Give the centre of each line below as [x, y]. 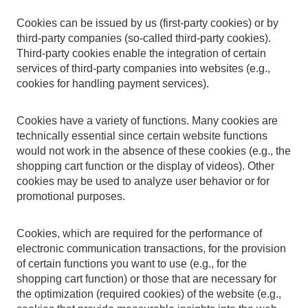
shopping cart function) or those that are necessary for [146, 279]
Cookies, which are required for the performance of [139, 233]
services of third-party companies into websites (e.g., [143, 68]
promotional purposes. [71, 196]
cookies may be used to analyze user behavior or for [143, 181]
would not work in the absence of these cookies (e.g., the [154, 151]
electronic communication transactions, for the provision [151, 249]
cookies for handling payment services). [113, 84]
